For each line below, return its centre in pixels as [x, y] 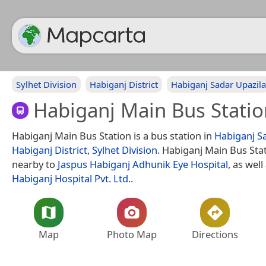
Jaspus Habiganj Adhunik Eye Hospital [143, 164]
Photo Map [132, 234]
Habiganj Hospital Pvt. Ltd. [71, 178]
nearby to [35, 164]
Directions [215, 234]
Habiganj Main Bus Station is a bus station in [113, 135]
